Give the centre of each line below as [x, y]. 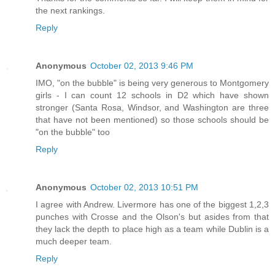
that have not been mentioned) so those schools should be [152, 119]
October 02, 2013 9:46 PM [142, 65]
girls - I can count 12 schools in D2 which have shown [152, 95]
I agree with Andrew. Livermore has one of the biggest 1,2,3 [152, 204]
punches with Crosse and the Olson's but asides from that [152, 216]
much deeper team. [74, 241]
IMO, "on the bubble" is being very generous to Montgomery [152, 83]
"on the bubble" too [73, 132]
